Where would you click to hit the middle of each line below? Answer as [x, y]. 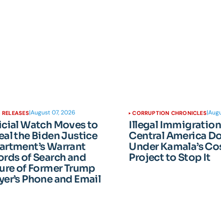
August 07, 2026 [53, 112]
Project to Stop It [170, 158]
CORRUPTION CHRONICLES [169, 113]
